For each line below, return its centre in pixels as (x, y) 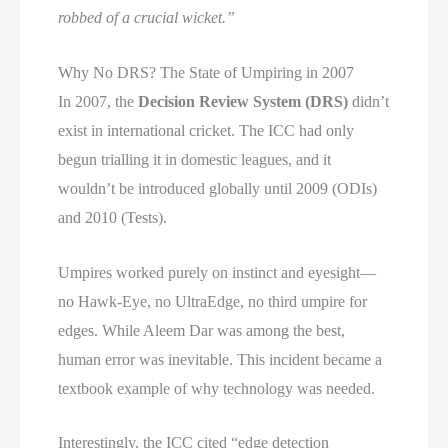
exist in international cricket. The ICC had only (206, 130)
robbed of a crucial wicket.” (147, 18)
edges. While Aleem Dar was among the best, (202, 330)
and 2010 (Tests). (113, 217)
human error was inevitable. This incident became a (220, 359)
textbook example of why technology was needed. (217, 388)
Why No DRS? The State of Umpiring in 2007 (206, 72)
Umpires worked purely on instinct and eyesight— (217, 272)
